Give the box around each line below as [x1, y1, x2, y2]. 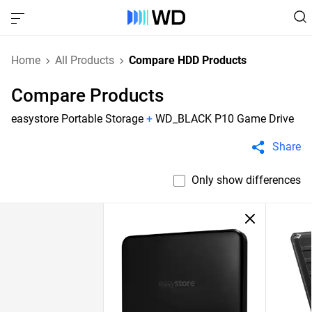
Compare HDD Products [129, 54, 247, 67]
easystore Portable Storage [11, 112, 143, 125]
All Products [55, 54, 114, 67]
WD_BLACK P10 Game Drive [155, 112, 294, 125]
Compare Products [11, 85, 164, 106]
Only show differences [192, 173, 301, 187]
